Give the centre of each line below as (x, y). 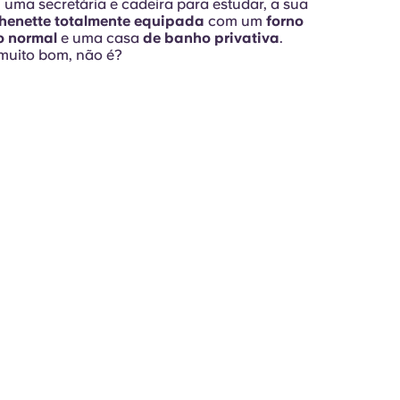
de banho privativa (211, 38)
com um (237, 21)
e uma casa (101, 38)
